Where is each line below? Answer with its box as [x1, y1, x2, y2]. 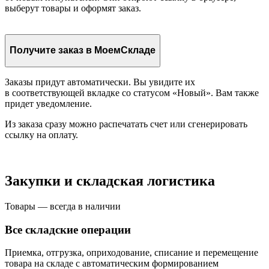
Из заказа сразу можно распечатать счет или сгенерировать [5, 119, 247, 130]
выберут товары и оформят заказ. [5, 2, 141, 13]
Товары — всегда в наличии [5, 201, 121, 211]
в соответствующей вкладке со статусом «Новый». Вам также [5, 88, 259, 98]
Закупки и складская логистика [5, 172, 215, 189]
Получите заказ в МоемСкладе [10, 45, 156, 56]
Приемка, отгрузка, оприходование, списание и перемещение [5, 247, 258, 258]
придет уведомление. [5, 98, 92, 109]
